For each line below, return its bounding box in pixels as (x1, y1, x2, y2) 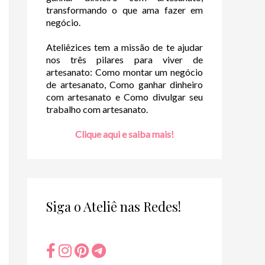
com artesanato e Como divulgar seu (46, 91, 203, 102)
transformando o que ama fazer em (46, 4, 203, 15)
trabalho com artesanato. (46, 103, 148, 115)
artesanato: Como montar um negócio (46, 66, 203, 77)
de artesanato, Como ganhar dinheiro (46, 78, 203, 90)
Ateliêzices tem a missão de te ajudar (46, 41, 203, 53)
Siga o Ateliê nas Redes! (46, 197, 181, 215)
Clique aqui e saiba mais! (75, 128, 174, 140)
